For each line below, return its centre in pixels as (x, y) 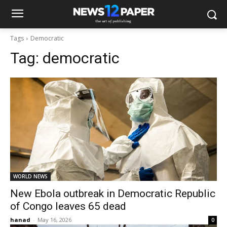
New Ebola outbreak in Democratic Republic (113, 194)
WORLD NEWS (30, 176)
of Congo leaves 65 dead (68, 206)
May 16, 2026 (54, 220)
